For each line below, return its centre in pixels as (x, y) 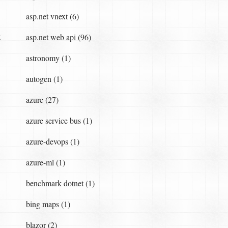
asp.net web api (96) (58, 37)
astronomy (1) (48, 58)
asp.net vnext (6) (52, 16)
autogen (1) (44, 78)
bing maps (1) (48, 204)
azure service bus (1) (59, 120)
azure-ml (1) (45, 162)
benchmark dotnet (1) (60, 183)
